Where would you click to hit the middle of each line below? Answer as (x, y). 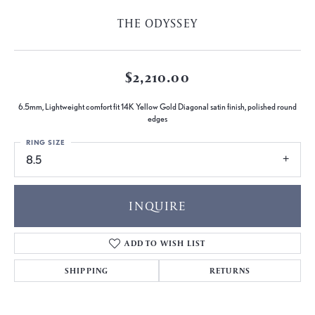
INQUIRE (157, 205)
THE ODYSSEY (157, 24)
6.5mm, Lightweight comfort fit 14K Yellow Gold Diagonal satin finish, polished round (157, 107)
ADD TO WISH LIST (165, 243)
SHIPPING (86, 270)
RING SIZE (46, 142)
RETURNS (230, 270)
